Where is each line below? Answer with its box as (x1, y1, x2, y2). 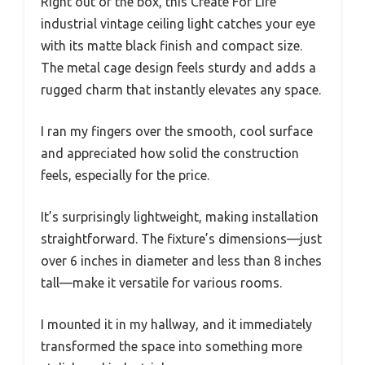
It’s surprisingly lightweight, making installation (41, 209, 319, 225)
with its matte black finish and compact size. (41, 38, 302, 54)
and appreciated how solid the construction (41, 146, 299, 161)
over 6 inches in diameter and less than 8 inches (41, 253, 322, 269)
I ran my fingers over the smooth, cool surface (41, 124, 313, 139)
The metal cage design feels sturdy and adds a (41, 60, 316, 76)
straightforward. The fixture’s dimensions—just (41, 231, 322, 247)
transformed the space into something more (41, 339, 302, 354)
